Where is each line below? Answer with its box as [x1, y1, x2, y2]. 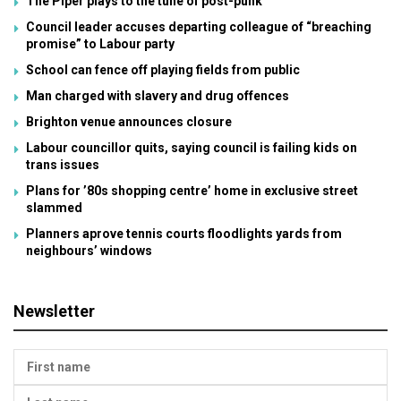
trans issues [26, 157, 99, 172]
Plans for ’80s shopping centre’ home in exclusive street [26, 183, 358, 198]
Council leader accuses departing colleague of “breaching [26, 19, 371, 34]
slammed [26, 200, 82, 215]
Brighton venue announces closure [26, 114, 232, 129]
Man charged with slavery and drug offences [26, 88, 289, 103]
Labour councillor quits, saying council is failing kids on [26, 140, 357, 155]
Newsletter [13, 301, 95, 320]
